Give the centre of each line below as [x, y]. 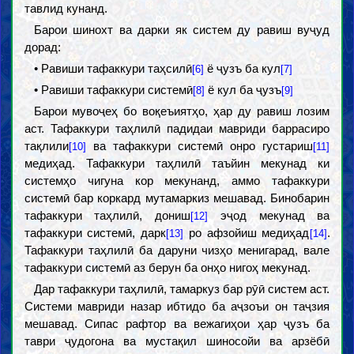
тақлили [46, 146]
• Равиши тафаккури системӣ [113, 90]
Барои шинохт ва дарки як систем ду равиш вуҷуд [182, 30]
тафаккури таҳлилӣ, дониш [107, 215]
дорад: [42, 47]
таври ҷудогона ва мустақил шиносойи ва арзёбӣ [177, 341]
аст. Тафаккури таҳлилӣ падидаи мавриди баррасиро [177, 128]
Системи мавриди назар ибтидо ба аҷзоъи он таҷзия [177, 306]
